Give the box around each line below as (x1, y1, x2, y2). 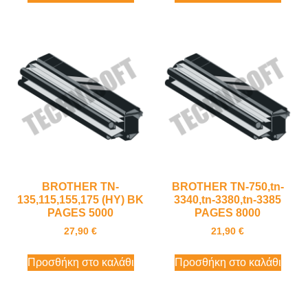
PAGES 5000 (47, 207, 113, 219)
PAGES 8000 (195, 207, 261, 219)
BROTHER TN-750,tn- (171, 181, 284, 193)
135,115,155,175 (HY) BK (17, 194, 144, 206)
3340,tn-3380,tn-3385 (174, 194, 281, 206)
